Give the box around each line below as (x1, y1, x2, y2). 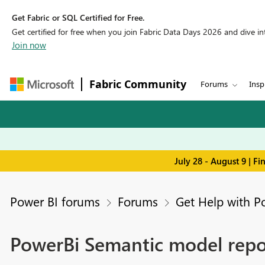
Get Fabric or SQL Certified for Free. (12, 12, 144, 23)
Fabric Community (89, 77, 186, 91)
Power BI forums (9, 193, 100, 210)
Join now (12, 39, 46, 51)
